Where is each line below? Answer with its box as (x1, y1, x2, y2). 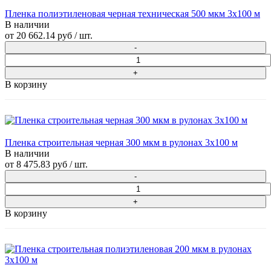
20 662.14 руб (16, 30, 72, 41)
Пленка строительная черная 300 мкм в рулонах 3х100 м (5, 137, 238, 148)
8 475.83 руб (16, 159, 67, 170)
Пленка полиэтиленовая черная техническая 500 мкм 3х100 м (5, 8, 260, 19)
